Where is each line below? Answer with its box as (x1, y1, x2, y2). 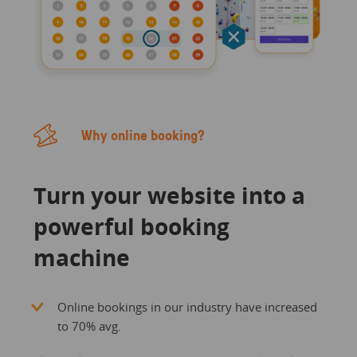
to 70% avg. (57, 317, 121, 334)
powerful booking (33, 210, 229, 241)
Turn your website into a (33, 179, 305, 210)
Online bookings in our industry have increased (57, 298, 317, 315)
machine (33, 241, 130, 273)
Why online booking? (80, 124, 205, 144)
